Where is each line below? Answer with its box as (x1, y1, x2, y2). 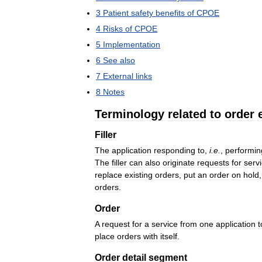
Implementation (103, 40, 160, 49)
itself (160, 232, 177, 241)
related (168, 108, 206, 120)
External (103, 71, 133, 81)
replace (95, 170, 122, 180)
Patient (103, 8, 129, 18)
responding (154, 146, 195, 155)
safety (131, 8, 153, 18)
